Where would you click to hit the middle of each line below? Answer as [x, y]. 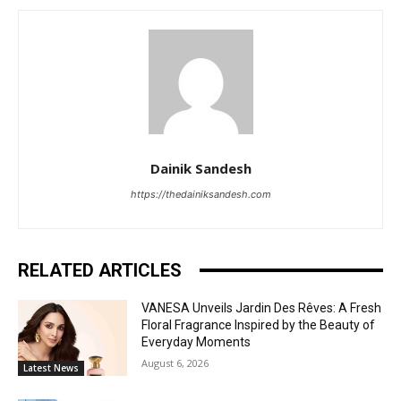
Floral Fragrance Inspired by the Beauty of [259, 324]
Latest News [51, 368]
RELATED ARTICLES [100, 270]
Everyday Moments [196, 341]
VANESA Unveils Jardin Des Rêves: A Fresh [262, 307]
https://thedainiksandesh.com [200, 194]
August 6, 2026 [175, 363]
